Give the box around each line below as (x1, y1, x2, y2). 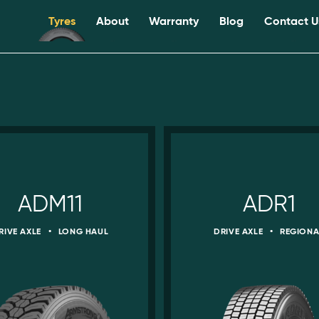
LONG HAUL (56, 226, 109, 237)
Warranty (149, 14, 199, 28)
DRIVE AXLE (214, 226, 266, 237)
